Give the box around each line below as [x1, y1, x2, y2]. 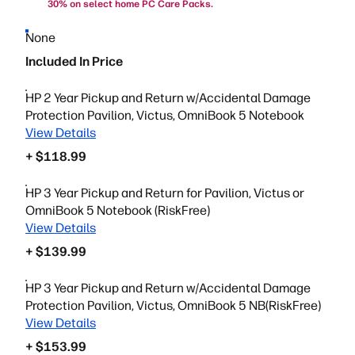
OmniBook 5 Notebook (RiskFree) [25, 203, 210, 218]
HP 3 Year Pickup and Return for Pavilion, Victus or [25, 185, 304, 200]
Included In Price [25, 54, 123, 69]
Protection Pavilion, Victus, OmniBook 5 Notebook [25, 108, 304, 123]
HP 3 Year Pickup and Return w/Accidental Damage [25, 281, 311, 296]
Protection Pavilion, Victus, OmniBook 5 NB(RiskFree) [25, 298, 321, 313]
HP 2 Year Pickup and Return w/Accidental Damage [25, 90, 311, 105]
